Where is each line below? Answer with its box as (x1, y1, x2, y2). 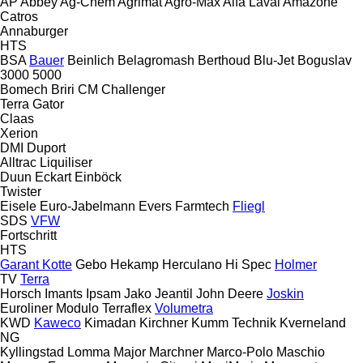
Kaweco (34, 315, 81, 330)
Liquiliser (40, 155, 92, 169)
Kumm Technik (191, 315, 276, 330)
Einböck (75, 169, 122, 184)
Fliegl (233, 199, 265, 213)
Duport (27, 140, 66, 155)
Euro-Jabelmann (40, 199, 135, 213)
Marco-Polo (207, 344, 273, 359)
